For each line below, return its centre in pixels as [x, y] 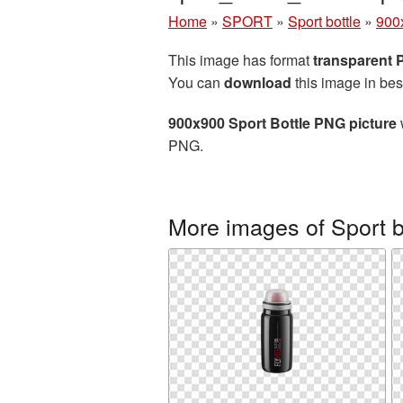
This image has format [241, 60]
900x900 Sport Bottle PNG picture [282, 123]
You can [196, 82]
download [258, 82]
